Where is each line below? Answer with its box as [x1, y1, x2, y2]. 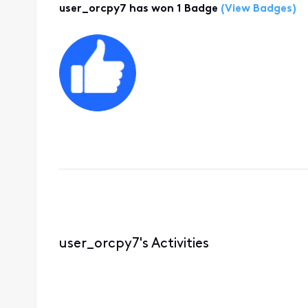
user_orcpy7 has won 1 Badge [58, 3, 218, 15]
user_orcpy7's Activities [58, 236, 209, 251]
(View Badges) [217, 3, 296, 15]
